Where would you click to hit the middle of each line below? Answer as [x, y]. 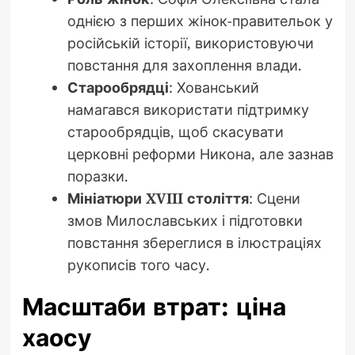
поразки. [97, 176]
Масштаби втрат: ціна [154, 307]
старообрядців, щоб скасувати [175, 132]
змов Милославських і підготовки [185, 221]
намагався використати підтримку [188, 110]
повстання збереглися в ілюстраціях [194, 243]
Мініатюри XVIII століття [158, 198]
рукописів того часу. [138, 265]
